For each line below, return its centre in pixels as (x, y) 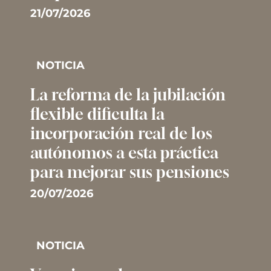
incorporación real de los (121, 133)
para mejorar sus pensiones (130, 172)
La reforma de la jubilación (128, 94)
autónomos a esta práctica (124, 152)
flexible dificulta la (97, 114)
